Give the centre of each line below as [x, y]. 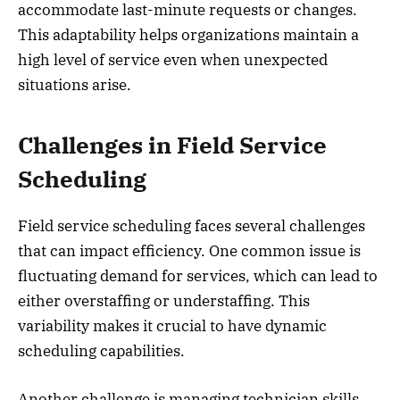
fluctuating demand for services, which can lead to [198, 275]
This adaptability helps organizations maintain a [188, 35]
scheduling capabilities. [101, 350]
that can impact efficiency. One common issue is [189, 250]
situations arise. [75, 85]
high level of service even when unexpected [173, 60]
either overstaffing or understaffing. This [164, 300]
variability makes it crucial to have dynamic [172, 325]
